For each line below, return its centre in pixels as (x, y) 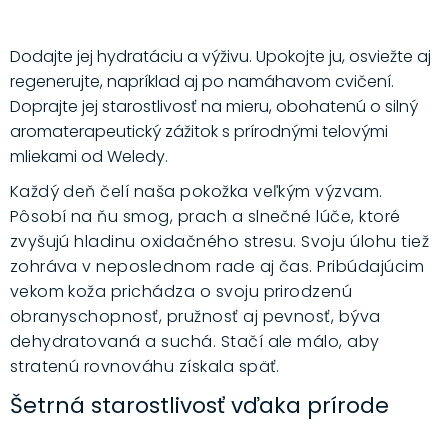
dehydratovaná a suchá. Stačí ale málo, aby (194, 342)
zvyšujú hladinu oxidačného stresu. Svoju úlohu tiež (219, 242)
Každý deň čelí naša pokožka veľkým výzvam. (196, 192)
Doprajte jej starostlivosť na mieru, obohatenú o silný (213, 107)
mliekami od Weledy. (88, 157)
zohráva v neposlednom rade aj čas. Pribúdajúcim (217, 267)
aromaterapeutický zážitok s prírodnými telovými (198, 132)
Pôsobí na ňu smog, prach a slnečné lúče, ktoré (205, 217)
